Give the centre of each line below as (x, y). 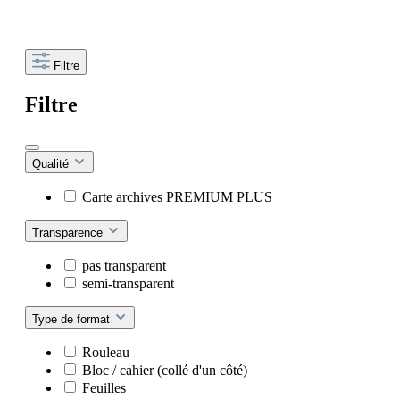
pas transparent (124, 266)
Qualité (52, 164)
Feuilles (104, 388)
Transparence (69, 233)
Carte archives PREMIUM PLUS (177, 197)
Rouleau (106, 353)
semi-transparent (128, 284)
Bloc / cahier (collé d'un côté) (165, 371)
